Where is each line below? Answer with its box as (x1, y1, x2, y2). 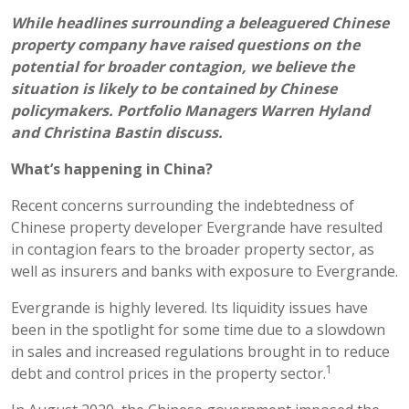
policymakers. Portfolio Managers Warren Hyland (11, 100, 370, 121)
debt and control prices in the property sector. (11, 362, 326, 383)
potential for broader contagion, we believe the (11, 56, 354, 77)
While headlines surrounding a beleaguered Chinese (11, 12, 389, 33)
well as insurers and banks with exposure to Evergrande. (11, 260, 398, 281)
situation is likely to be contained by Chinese (11, 78, 337, 99)
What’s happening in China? (11, 158, 213, 179)
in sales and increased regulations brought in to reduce (11, 341, 390, 362)
